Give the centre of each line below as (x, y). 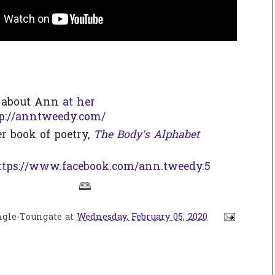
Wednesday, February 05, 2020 (142, 217)
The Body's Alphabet (146, 135)
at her (79, 103)
